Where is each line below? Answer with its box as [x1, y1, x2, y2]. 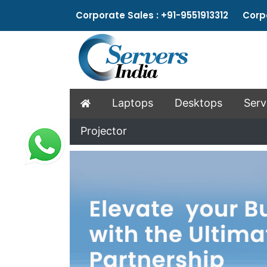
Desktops [175, 97, 222, 109]
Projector [80, 125, 127, 137]
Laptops [112, 97, 153, 109]
